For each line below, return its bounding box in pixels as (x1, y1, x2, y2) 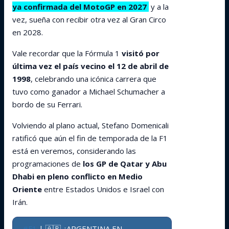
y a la (149, 2, 169, 12)
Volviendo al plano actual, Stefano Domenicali (12, 120, 169, 130)
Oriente (12, 184, 42, 194)
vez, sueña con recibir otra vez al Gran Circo (12, 14, 166, 25)
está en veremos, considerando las (12, 146, 136, 156)
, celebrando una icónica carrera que (31, 74, 156, 84)
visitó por (122, 48, 159, 58)
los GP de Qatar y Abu (83, 158, 167, 169)
